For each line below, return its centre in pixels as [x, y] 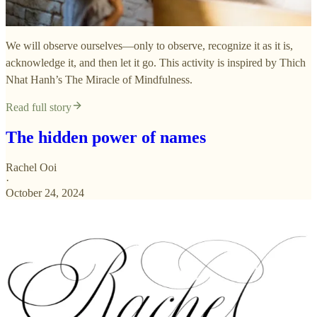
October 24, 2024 [45, 193]
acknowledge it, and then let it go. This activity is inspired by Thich [156, 63]
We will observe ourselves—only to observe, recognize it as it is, [149, 46]
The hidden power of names [106, 138]
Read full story [39, 108]
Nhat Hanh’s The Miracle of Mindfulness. [99, 80]
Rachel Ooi [31, 168]
